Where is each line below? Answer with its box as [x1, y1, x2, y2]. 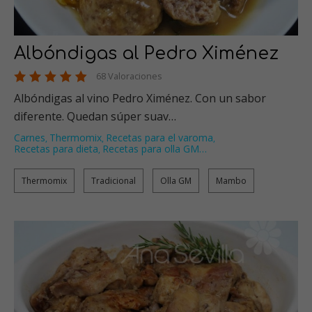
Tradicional [91, 174, 136, 187]
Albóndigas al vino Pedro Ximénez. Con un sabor [14, 90, 266, 106]
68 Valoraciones [96, 69, 162, 82]
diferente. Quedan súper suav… [14, 108, 176, 124]
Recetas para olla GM [102, 141, 199, 155]
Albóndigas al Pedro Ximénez [14, 43, 279, 63]
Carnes [14, 130, 45, 144]
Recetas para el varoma [106, 130, 213, 144]
